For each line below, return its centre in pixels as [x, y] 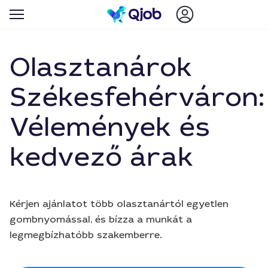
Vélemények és [110, 127]
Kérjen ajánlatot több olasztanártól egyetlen [119, 204]
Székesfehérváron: [137, 97]
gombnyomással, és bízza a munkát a [101, 219]
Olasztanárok [101, 67]
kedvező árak [101, 157]
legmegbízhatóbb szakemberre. [86, 235]
